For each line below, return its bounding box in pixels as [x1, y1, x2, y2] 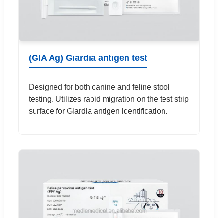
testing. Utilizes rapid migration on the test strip [29, 95, 189, 104]
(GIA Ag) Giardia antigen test [29, 53, 147, 63]
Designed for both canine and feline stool [29, 83, 170, 91]
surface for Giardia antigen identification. [29, 107, 167, 116]
